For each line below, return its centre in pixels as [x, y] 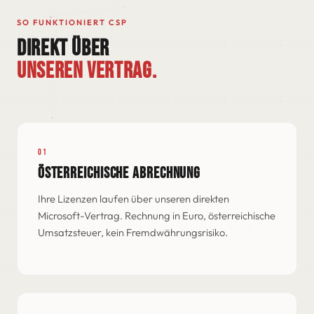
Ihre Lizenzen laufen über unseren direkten [133, 199]
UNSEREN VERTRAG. [87, 71]
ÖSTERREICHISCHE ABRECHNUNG [119, 173]
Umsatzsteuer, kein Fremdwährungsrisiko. [132, 233]
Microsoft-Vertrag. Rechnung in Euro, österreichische [156, 216]
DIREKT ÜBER [63, 48]
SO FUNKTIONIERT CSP [73, 23]
